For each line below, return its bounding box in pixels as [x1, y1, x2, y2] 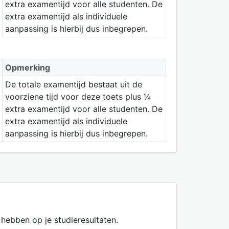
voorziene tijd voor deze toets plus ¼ [5, 91, 151, 102]
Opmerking [5, 62, 50, 73]
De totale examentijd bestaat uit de [5, 79, 142, 89]
